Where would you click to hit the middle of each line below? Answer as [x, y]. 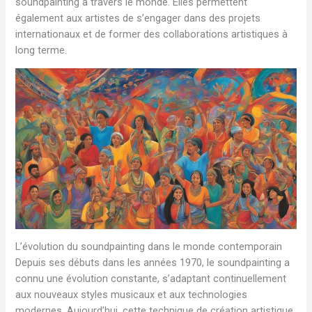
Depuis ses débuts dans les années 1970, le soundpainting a [153, 263]
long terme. [41, 50]
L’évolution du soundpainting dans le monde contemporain [149, 247]
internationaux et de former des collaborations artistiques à [152, 34]
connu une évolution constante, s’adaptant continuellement [151, 279]
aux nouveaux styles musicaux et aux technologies [132, 295]
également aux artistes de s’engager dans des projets [138, 18]
